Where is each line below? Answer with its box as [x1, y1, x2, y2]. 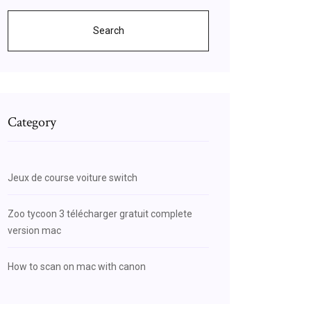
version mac [8, 225, 61, 236]
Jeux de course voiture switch [8, 172, 137, 183]
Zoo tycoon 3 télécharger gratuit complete [8, 208, 192, 219]
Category [8, 113, 56, 131]
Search [92, 25, 124, 36]
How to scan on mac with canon [8, 261, 146, 272]
